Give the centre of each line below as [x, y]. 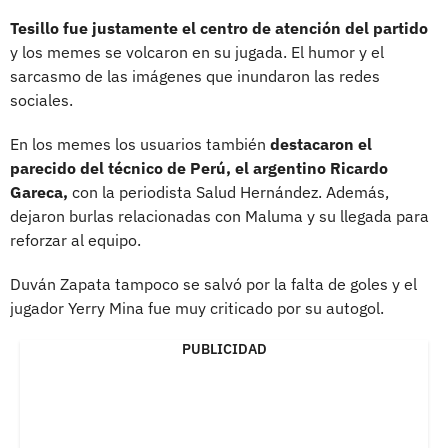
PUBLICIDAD [224, 348]
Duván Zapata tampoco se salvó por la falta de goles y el [213, 283]
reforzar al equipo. [75, 239]
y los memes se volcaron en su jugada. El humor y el [197, 51]
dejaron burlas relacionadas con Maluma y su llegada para [219, 215]
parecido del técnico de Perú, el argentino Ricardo [199, 167]
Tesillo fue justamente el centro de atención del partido [219, 27]
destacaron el [321, 143]
